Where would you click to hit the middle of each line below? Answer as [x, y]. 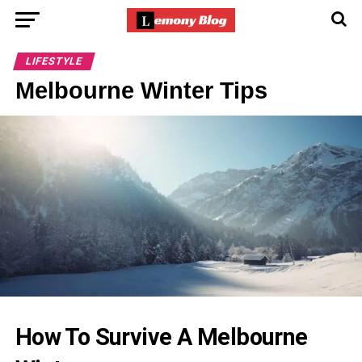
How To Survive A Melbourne [161, 337]
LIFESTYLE [54, 61]
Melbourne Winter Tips [141, 90]
